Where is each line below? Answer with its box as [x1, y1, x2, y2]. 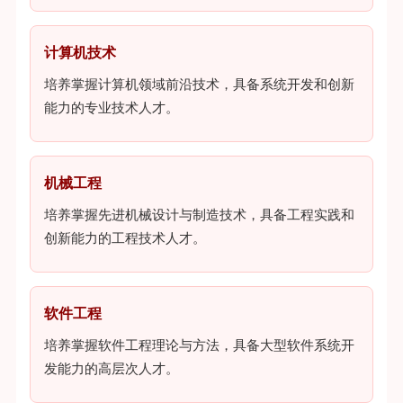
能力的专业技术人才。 [43, 98, 179, 117]
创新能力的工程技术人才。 [43, 228, 206, 247]
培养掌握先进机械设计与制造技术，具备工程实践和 [43, 205, 354, 224]
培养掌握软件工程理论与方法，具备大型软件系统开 [43, 336, 354, 354]
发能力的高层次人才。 [43, 359, 179, 378]
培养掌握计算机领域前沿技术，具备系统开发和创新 [43, 75, 354, 94]
